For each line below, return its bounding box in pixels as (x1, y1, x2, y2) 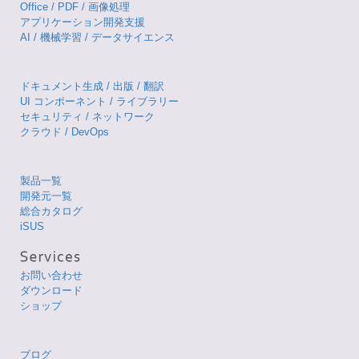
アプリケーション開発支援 (20, 15, 145, 28)
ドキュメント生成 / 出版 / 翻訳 (20, 79, 164, 92)
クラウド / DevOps (20, 125, 109, 138)
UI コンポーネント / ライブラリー (20, 95, 179, 107)
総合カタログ (20, 204, 83, 217)
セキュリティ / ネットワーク (20, 110, 155, 123)
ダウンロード (20, 284, 83, 296)
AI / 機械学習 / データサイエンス (20, 30, 175, 43)
